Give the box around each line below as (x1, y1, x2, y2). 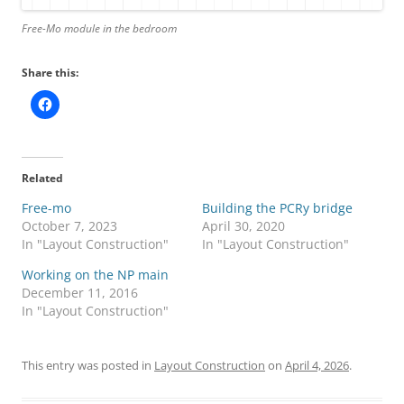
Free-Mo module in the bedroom (22, 20, 177, 36)
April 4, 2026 (285, 356, 349, 373)
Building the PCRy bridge (202, 198, 353, 216)
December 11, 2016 (22, 283, 138, 301)
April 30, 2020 (202, 216, 285, 234)
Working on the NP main (22, 265, 169, 283)
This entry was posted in (22, 356, 154, 373)
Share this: (22, 64, 78, 80)
